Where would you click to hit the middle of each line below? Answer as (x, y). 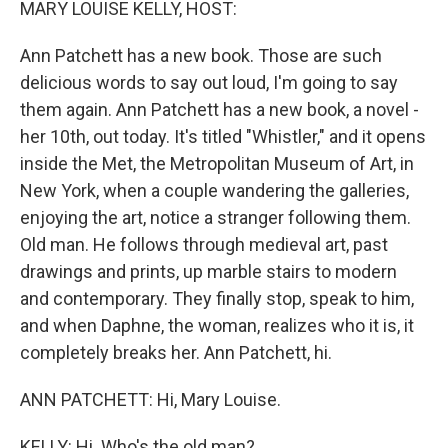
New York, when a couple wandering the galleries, (214, 190)
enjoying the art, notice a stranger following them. (215, 217)
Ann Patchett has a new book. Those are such (201, 55)
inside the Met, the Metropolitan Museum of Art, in (217, 163)
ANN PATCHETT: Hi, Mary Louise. (150, 399)
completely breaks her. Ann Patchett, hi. (176, 352)
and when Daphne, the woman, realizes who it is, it (217, 325)
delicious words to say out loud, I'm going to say (209, 82)
